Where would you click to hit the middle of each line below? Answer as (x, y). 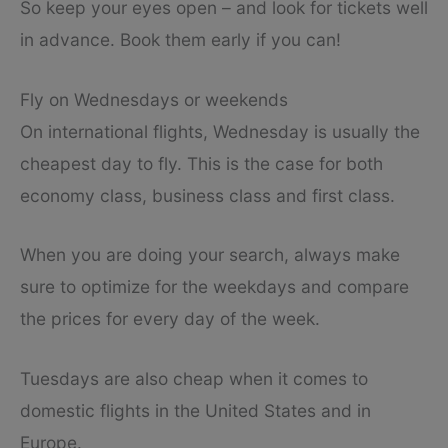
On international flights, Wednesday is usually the (220, 131)
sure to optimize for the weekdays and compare (214, 287)
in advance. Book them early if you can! (180, 39)
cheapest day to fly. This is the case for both (201, 163)
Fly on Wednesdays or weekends (154, 99)
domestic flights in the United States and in (195, 411)
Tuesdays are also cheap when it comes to (194, 379)
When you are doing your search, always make (210, 255)
